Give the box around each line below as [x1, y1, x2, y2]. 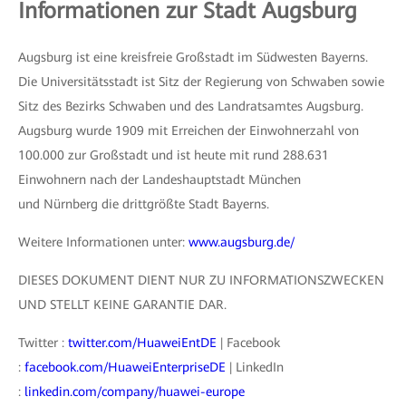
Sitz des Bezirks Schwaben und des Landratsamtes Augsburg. [18, 99, 363, 113]
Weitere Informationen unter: [18, 235, 188, 249]
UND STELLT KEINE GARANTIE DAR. [18, 297, 227, 312]
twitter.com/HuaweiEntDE [68, 335, 217, 350]
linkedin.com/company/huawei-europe [24, 384, 245, 399]
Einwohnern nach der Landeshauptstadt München [18, 172, 301, 187]
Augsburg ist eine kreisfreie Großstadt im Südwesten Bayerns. [18, 50, 368, 64]
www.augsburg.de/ [188, 235, 295, 249]
